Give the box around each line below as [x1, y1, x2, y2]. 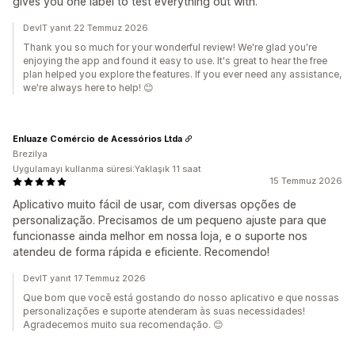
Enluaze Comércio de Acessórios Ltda [13, 132, 182, 144]
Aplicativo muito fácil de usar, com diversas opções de [13, 197, 296, 212]
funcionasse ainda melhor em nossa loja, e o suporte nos [13, 229, 307, 243]
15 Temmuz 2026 [269, 175, 342, 187]
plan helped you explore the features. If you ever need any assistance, [23, 68, 342, 81]
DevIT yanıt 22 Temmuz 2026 [23, 22, 148, 34]
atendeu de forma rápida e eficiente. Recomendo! [13, 245, 269, 259]
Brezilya [13, 148, 48, 160]
